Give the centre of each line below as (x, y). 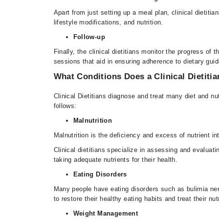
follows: (65, 106)
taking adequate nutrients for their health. (116, 160)
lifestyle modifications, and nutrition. (108, 22)
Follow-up (89, 37)
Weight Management (106, 213)
